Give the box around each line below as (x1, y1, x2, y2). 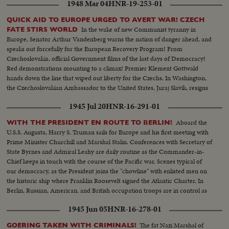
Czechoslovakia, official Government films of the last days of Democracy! (7, 53, 206, 63)
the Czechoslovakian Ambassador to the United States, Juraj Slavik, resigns (7, 82, 209, 93)
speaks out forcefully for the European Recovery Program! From (7, 43, 183, 54)
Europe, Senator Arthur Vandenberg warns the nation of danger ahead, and (7, 34, 212, 44)
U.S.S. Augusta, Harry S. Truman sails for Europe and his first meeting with (7, 127, 209, 137)
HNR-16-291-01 (106, 100, 160, 112)
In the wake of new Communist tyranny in (81, 24, 196, 34)
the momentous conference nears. (7, 195, 101, 205)
